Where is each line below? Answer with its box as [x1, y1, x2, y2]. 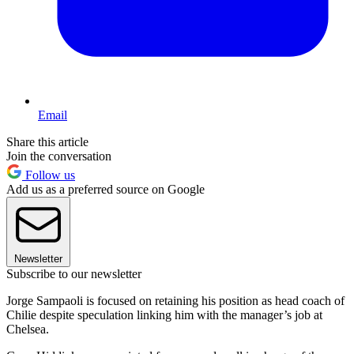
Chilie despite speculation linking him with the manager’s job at [6, 308, 322, 322]
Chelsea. [6, 322, 49, 337]
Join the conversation [6, 149, 111, 164]
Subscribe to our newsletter [6, 267, 141, 281]
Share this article [6, 135, 88, 149]
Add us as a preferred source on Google [6, 183, 205, 197]
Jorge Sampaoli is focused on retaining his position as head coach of [6, 294, 345, 308]
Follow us [22, 168, 75, 183]
